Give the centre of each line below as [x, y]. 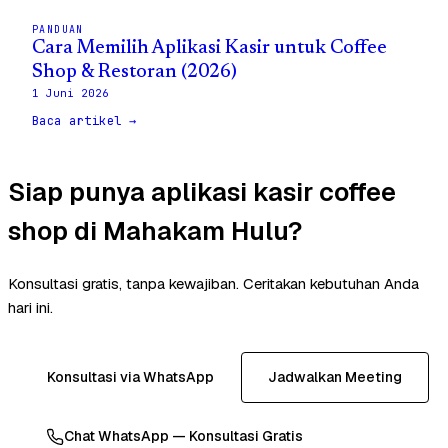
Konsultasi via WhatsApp [130, 377]
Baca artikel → [84, 120]
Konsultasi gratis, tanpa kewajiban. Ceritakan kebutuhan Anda [213, 284]
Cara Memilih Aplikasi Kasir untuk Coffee [209, 48]
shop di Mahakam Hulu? [155, 230]
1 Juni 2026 [70, 92]
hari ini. [30, 308]
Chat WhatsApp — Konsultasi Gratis [183, 436]
